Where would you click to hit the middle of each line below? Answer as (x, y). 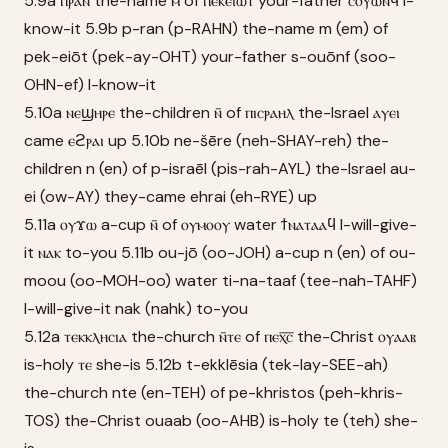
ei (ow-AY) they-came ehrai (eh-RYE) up (170, 196)
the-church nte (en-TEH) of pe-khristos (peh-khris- (213, 392)
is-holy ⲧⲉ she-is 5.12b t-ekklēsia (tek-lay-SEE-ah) (206, 364)
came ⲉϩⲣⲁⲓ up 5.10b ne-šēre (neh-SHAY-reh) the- (206, 140)
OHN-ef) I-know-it (90, 84)
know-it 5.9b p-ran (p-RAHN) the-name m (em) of (206, 28)
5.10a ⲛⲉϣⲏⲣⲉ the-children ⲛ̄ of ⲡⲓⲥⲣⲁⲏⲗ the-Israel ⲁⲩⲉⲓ (212, 112)
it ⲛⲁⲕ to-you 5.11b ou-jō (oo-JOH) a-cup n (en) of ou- (220, 252)
